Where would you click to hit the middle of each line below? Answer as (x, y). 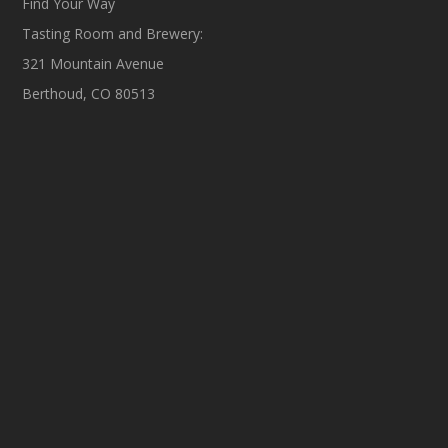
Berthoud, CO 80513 (89, 94)
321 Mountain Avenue (93, 64)
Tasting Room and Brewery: (113, 34)
